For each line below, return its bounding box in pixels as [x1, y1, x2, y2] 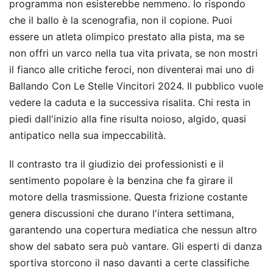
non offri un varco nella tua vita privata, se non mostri [9, 47, 258, 60]
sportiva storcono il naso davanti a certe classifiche [9, 257, 249, 269]
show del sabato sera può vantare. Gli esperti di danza [9, 240, 262, 253]
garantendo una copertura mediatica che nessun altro [9, 224, 257, 236]
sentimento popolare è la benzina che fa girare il [9, 174, 233, 187]
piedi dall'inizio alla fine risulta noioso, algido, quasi [9, 113, 246, 126]
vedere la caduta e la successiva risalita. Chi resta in [9, 96, 250, 109]
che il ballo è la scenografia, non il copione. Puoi [9, 14, 232, 27]
